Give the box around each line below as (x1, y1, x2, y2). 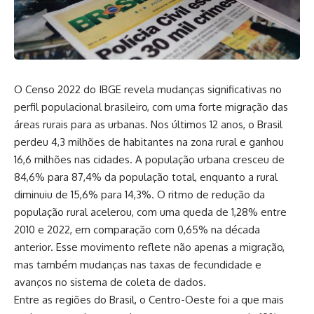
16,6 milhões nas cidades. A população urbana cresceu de (14, 153, 285, 167)
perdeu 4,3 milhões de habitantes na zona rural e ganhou (14, 135, 284, 149)
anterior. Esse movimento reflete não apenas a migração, (14, 240, 285, 254)
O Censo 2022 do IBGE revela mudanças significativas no (14, 83, 282, 97)
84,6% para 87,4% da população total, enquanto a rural (14, 170, 278, 184)
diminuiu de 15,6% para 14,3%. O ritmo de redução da (14, 188, 265, 202)
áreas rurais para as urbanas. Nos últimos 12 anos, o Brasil (14, 118, 282, 132)
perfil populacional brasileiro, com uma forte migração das (14, 100, 288, 114)
